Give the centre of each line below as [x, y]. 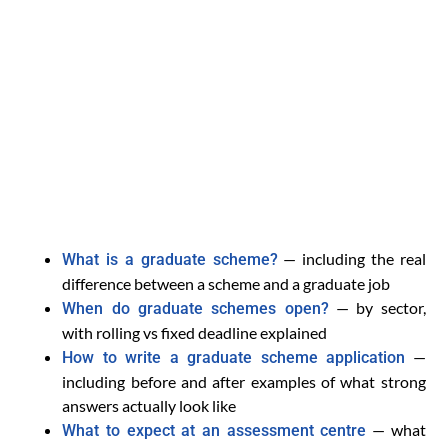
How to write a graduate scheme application [234, 357]
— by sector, [377, 307]
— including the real [351, 258]
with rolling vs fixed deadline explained [195, 332]
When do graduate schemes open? [195, 308]
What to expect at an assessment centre [214, 430]
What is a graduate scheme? [170, 259]
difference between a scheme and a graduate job [226, 283]
